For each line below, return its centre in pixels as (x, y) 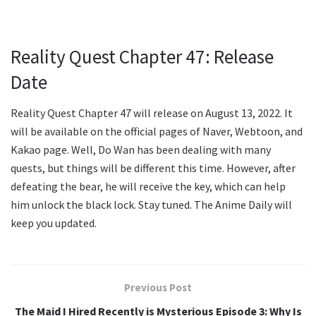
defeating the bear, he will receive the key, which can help (148, 187)
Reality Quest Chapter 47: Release (142, 56)
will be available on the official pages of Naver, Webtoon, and (157, 132)
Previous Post (158, 288)
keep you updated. (54, 223)
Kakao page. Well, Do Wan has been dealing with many (141, 150)
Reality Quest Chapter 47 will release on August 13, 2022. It (152, 113)
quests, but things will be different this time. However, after (153, 168)
